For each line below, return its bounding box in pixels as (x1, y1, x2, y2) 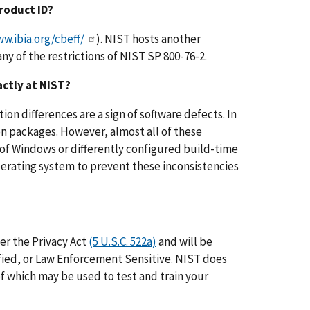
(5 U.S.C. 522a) (89, 233, 156, 249)
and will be (156, 233, 212, 249)
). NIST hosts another (96, 30, 201, 46)
